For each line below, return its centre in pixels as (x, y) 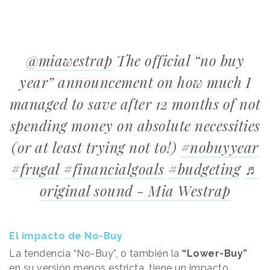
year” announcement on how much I (135, 82)
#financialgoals (114, 169)
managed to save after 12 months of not (135, 104)
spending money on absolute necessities (135, 126)
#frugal (35, 169)
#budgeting (204, 169)
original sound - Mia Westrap (135, 191)
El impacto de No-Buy (66, 236)
